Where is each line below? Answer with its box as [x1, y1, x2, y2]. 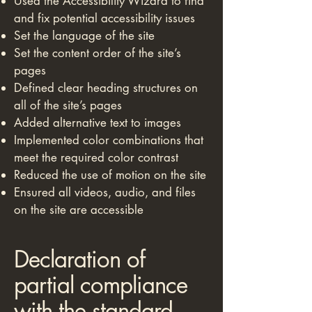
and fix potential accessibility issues [14, 10, 195, 26]
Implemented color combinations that [14, 132, 203, 148]
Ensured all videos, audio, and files [14, 185, 196, 200]
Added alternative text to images [14, 115, 181, 130]
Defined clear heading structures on [14, 80, 198, 95]
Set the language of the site [14, 28, 158, 43]
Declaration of [14, 244, 146, 274]
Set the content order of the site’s [14, 45, 181, 61]
